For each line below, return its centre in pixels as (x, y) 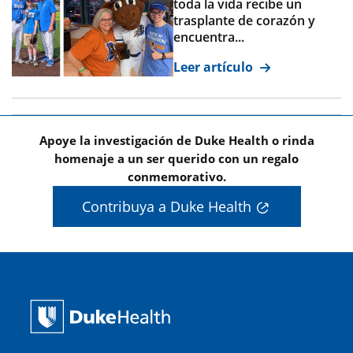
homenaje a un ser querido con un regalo (176, 158)
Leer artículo (214, 67)
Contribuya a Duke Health (167, 206)
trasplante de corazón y (244, 20)
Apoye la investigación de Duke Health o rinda (176, 140)
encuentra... (208, 37)
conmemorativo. (176, 176)
